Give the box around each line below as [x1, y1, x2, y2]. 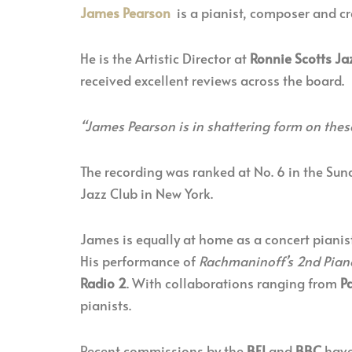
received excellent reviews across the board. [80, 71, 344, 90]
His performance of [80, 251, 199, 270]
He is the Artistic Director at [80, 49, 250, 68]
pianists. [80, 295, 131, 314]
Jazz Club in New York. [80, 184, 213, 203]
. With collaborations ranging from [126, 273, 340, 292]
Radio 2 [80, 273, 126, 292]
